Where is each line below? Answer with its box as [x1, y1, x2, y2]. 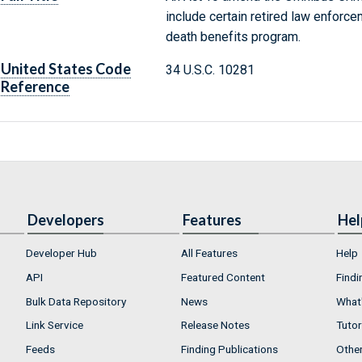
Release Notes [181, 318, 250, 332]
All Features [181, 246, 238, 260]
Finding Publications [181, 342, 278, 356]
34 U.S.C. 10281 [165, 62, 255, 78]
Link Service [26, 318, 83, 332]
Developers [27, 211, 104, 229]
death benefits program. [165, 29, 301, 45]
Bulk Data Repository [26, 294, 126, 308]
